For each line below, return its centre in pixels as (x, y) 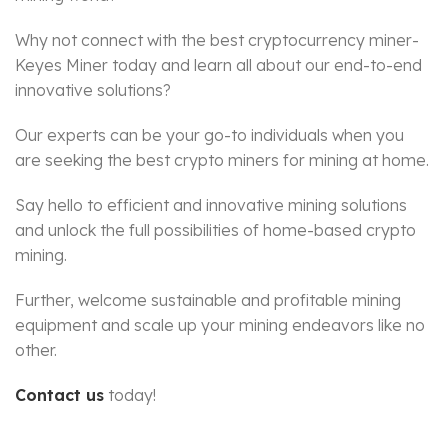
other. (36, 350)
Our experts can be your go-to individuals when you (209, 135)
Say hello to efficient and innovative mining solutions (211, 205)
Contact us (59, 395)
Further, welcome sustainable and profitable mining (208, 300)
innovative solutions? (93, 90)
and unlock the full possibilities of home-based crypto (215, 230)
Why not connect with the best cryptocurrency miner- (217, 40)
